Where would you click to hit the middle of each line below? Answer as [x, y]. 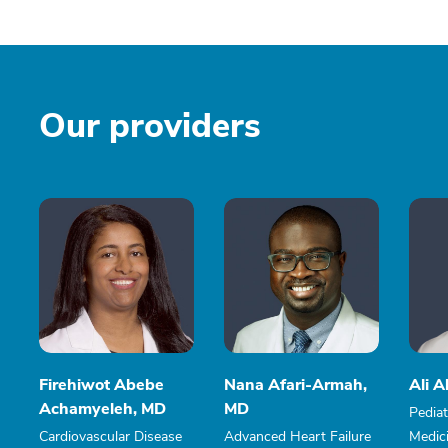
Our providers [150, 126]
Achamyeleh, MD [102, 409]
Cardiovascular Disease [110, 436]
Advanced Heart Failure [297, 436]
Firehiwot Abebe [101, 385]
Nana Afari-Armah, [295, 385]
